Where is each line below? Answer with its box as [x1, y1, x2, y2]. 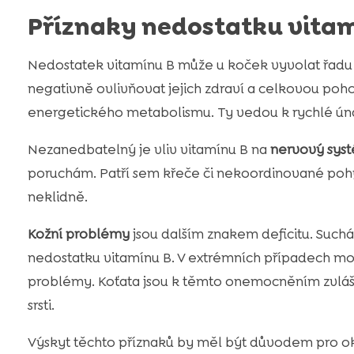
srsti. [27, 296, 55, 314]
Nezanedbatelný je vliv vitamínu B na [27, 141, 270, 159]
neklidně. [27, 188, 88, 206]
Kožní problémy [27, 225, 130, 243]
